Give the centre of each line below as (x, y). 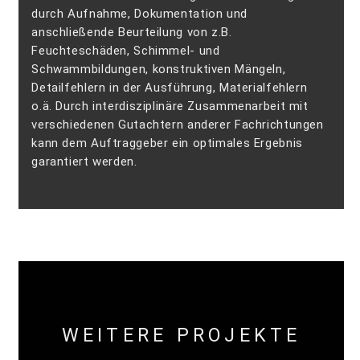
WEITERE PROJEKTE (181, 335)
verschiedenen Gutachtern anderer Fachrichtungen (178, 125)
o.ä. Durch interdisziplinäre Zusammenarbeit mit (170, 106)
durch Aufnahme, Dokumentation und (139, 14)
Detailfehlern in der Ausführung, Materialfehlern (170, 88)
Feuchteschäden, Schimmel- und (126, 51)
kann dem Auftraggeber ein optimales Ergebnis (167, 143)
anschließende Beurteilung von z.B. (132, 33)
